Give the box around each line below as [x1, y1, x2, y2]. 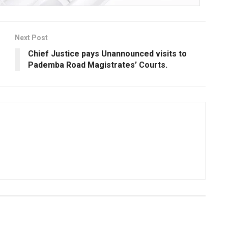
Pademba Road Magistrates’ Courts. [28, 60, 167, 70]
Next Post [15, 33, 48, 42]
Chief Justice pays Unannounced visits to [28, 48, 187, 59]
